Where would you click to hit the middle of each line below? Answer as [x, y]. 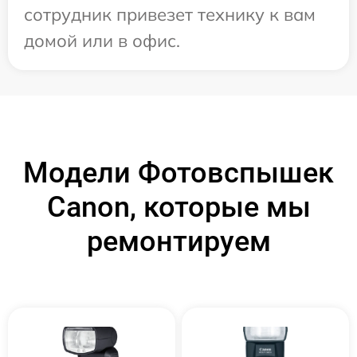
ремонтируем [178, 241]
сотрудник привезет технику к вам [170, 14]
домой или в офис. [102, 41]
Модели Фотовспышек [178, 173]
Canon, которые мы [178, 207]
